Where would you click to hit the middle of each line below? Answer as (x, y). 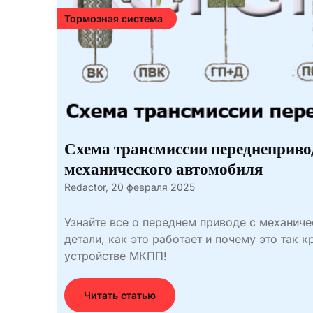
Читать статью (120, 295)
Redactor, (86, 187)
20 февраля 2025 (153, 187)
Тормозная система (114, 19)
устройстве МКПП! (116, 256)
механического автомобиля (163, 169)
